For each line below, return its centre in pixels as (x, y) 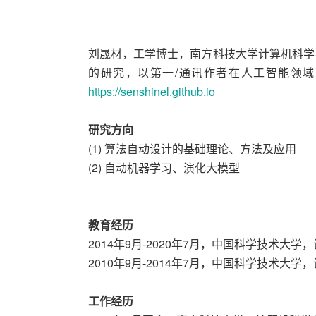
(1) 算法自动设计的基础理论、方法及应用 (192, 148)
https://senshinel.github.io (152, 91)
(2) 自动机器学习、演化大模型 (164, 168)
